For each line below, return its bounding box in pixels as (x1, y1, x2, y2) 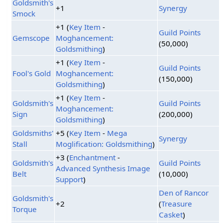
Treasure (161, 198, 193, 209)
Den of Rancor (159, 187, 209, 198)
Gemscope (12, 32, 50, 43)
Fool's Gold (12, 68, 51, 78)
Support (56, 174, 84, 184)
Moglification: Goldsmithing (56, 138, 153, 149)
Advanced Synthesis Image (56, 163, 151, 173)
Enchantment (69, 152, 116, 162)
